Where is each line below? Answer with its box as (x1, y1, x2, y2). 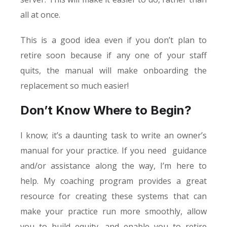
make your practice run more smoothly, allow (20, 205, 207, 217)
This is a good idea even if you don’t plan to (20, 34, 207, 46)
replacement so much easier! (20, 80, 129, 91)
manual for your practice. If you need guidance (20, 144, 207, 156)
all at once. (20, 9, 60, 20)
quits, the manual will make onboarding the (20, 64, 207, 76)
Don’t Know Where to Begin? (20, 102, 192, 118)
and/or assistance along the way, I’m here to (20, 160, 207, 171)
